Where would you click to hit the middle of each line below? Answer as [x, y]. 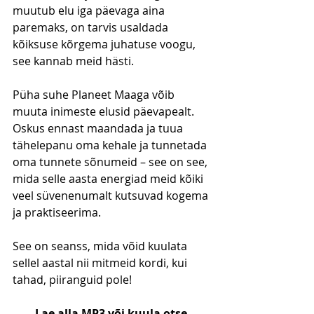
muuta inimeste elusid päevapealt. [105, 111]
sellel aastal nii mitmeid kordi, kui [101, 262]
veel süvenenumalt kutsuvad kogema [112, 195]
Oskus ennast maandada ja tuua [99, 128]
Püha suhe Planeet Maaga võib [95, 94]
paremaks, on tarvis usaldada [92, 27]
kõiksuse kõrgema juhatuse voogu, [105, 44]
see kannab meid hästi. [73, 61]
